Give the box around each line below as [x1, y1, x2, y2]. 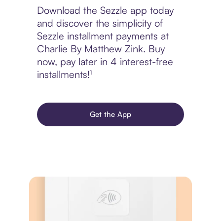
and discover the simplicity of [37, 17, 163, 30]
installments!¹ [37, 68, 92, 81]
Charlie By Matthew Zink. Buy [37, 42, 165, 55]
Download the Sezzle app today [37, 4, 174, 17]
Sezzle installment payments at [37, 30, 169, 42]
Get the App [89, 110, 132, 119]
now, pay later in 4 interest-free [37, 55, 173, 68]
